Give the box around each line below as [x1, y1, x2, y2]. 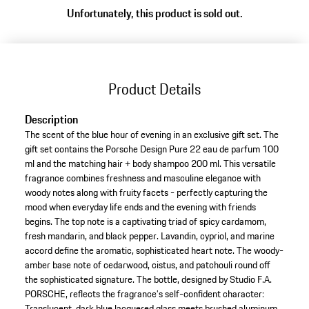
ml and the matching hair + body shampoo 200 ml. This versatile [24, 156, 276, 172]
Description [24, 111, 78, 128]
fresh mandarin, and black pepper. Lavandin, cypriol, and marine [24, 228, 275, 244]
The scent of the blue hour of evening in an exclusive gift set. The [24, 127, 279, 143]
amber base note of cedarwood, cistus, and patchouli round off [24, 257, 270, 273]
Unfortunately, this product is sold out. [66, 5, 243, 22]
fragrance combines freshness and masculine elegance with [24, 170, 261, 186]
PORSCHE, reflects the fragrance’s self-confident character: [24, 286, 264, 302]
